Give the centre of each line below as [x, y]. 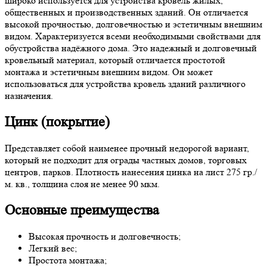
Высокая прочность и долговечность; [105, 236]
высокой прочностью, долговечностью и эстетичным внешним [133, 24]
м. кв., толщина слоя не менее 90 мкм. [82, 184]
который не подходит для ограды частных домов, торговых [126, 160]
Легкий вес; [53, 248]
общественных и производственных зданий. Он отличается [126, 12]
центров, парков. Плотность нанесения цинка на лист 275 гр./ [131, 172]
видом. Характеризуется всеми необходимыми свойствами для [133, 36]
